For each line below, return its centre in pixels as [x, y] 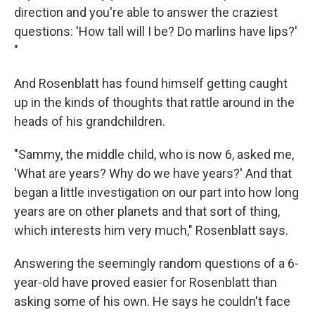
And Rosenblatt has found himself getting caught [151, 83]
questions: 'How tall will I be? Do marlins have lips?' [156, 31]
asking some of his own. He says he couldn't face [152, 301]
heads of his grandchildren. [90, 121]
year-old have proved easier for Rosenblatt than [146, 282]
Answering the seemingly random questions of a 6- [156, 263]
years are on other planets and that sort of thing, [147, 211]
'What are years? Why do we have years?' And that [153, 173]
